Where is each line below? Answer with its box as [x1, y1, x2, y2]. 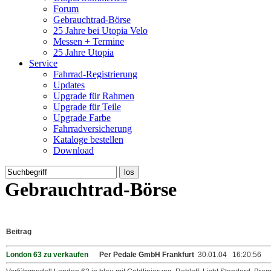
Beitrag [6, 227, 31, 236]
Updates [53, 80, 85, 90]
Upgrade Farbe [53, 113, 111, 123]
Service [29, 58, 57, 68]
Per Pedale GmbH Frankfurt [99, 250, 198, 259]
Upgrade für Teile [53, 102, 121, 112]
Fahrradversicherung [53, 123, 132, 134]
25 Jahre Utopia [53, 47, 114, 57]
